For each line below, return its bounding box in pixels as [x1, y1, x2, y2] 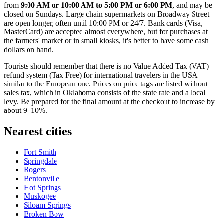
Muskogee [24, 192, 56, 200]
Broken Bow [24, 209, 64, 218]
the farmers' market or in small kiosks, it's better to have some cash [4, 36, 209, 45]
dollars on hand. [4, 45, 54, 54]
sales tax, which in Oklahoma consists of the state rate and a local [4, 88, 205, 97]
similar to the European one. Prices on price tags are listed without [4, 79, 208, 88]
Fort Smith [24, 147, 56, 156]
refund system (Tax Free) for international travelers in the [4, 70, 182, 79]
